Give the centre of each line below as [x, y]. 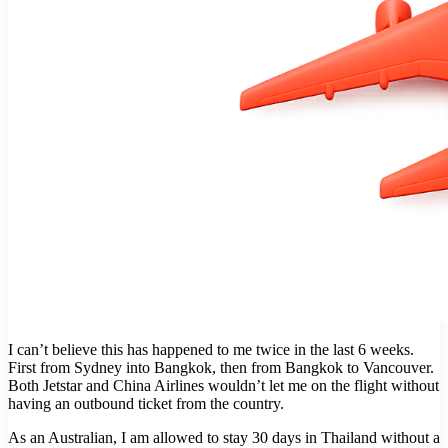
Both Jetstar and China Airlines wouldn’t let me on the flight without [223, 386]
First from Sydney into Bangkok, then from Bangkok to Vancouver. [221, 368]
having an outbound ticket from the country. [146, 404]
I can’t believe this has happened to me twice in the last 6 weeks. [211, 350]
